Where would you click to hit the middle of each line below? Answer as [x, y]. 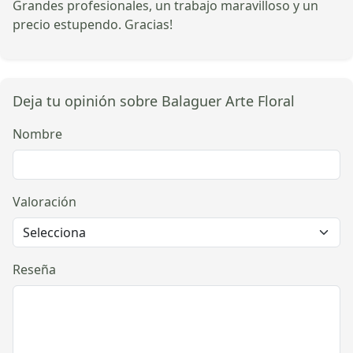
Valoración [45, 201]
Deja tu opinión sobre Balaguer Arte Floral [154, 100]
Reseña [34, 269]
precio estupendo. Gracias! [93, 24]
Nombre [37, 134]
